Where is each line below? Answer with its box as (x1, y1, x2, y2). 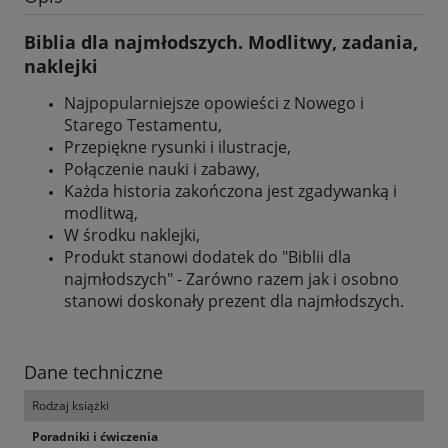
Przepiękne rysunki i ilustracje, (64, 135, 291, 158)
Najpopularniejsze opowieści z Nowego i (64, 91, 364, 114)
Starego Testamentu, (64, 113, 222, 136)
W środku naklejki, (64, 223, 200, 246)
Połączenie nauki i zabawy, (64, 157, 260, 180)
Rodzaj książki (32, 396, 109, 414)
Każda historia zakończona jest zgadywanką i (64, 179, 397, 202)
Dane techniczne (24, 359, 163, 384)
